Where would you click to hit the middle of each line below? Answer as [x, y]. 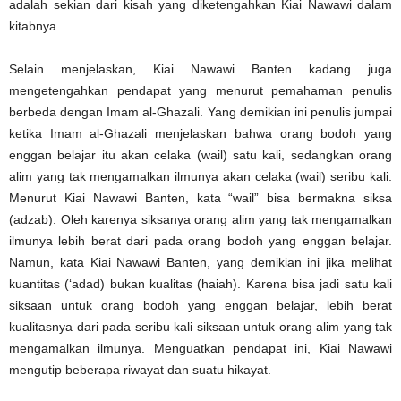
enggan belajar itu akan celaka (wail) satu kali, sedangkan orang [200, 154]
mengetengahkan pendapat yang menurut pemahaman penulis [200, 90]
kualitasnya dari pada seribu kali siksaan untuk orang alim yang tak [200, 326]
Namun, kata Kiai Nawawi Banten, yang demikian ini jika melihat [200, 262]
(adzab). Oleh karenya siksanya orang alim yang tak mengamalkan [200, 219]
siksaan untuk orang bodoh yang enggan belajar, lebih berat [200, 305]
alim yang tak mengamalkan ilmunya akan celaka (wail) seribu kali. [200, 176]
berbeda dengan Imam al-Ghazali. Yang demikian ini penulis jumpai [200, 111]
